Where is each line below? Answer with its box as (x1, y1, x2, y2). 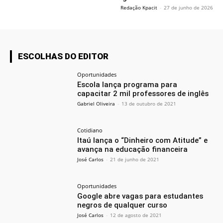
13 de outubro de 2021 (121, 100, 177, 108)
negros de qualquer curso (77, 200, 168, 210)
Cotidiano (77, 126, 103, 134)
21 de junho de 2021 (110, 156, 160, 163)
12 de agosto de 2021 (110, 211, 162, 219)
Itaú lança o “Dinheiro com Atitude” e (77, 136, 208, 145)
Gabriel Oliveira (77, 100, 115, 108)
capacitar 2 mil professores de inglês (77, 89, 209, 99)
